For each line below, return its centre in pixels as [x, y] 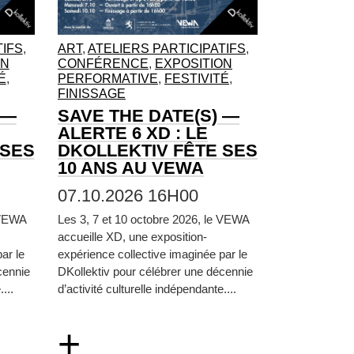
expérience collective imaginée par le [152, 254]
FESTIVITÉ [196, 79]
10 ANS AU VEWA [130, 168]
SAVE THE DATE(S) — [148, 116]
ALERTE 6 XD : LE [132, 134]
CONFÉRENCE [103, 64]
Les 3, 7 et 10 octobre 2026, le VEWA [153, 219]
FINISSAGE [91, 94]
